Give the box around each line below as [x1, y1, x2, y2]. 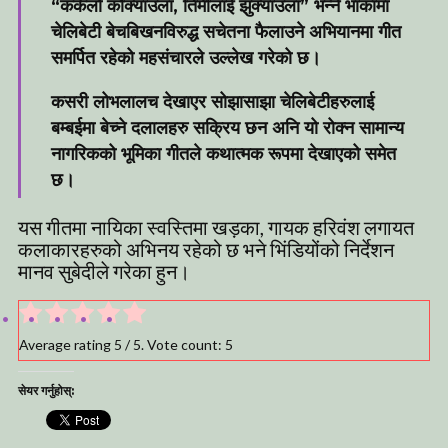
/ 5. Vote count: [122, 335, 225, 353]
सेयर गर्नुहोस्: [18, 382, 74, 398]
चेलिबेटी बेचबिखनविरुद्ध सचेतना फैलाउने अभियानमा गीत [51, 20, 401, 43]
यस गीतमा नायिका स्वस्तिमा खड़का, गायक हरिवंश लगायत [18, 214, 414, 239]
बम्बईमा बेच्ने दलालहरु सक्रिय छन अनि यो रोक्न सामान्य [51, 116, 404, 139]
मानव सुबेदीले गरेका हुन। [18, 258, 190, 283]
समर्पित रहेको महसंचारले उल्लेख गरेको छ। [51, 46, 321, 69]
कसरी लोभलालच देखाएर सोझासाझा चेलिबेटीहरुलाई [51, 90, 374, 113]
